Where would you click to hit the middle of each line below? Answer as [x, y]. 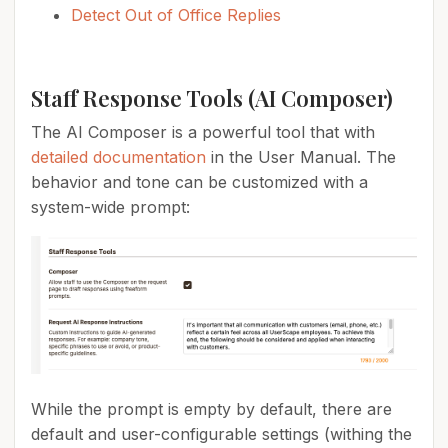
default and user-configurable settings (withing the [221, 433]
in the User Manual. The [301, 157]
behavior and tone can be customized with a [199, 182]
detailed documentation [118, 157]
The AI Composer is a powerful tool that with [203, 132]
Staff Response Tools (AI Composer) [212, 98]
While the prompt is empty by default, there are [211, 408]
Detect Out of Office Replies [176, 15]
